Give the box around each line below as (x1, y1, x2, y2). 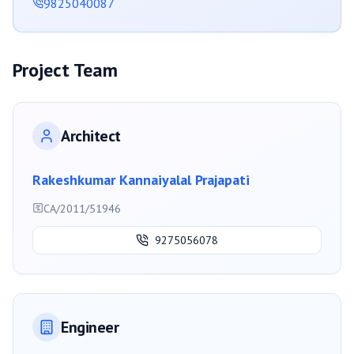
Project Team (13, 58, 118, 83)
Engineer (61, 317, 119, 338)
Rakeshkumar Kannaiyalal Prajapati (32, 171, 250, 190)
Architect (61, 126, 121, 147)
